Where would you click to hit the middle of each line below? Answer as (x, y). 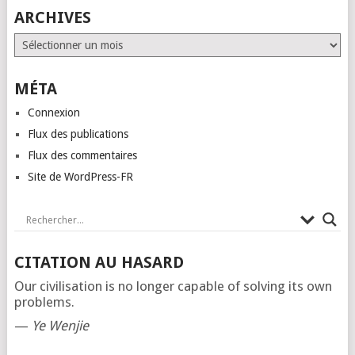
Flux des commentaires (82, 155)
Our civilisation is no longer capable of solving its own (173, 286)
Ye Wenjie (60, 326)
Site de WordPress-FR (80, 177)
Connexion (53, 113)
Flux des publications (78, 134)
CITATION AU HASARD (99, 262)
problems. (44, 302)
